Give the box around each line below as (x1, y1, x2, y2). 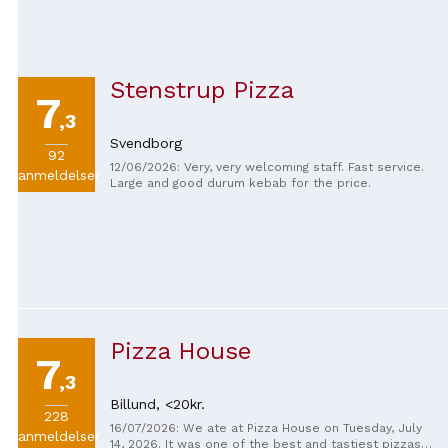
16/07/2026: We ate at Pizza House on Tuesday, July (109, 420, 422, 435)
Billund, (109, 395, 165, 412)
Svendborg (109, 134, 182, 151)
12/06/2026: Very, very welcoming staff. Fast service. (109, 159, 424, 174)
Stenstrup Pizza (109, 75, 294, 104)
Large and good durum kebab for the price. (109, 175, 371, 190)
